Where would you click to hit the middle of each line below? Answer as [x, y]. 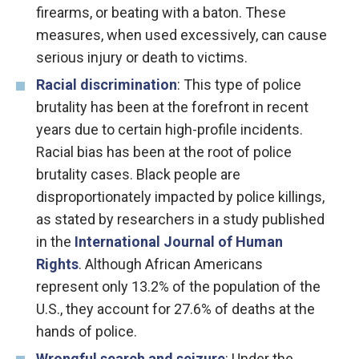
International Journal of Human [179, 242]
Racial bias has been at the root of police [164, 152]
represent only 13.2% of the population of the [178, 287]
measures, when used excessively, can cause [182, 35]
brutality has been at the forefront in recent [172, 107]
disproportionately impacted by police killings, [180, 197]
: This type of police [239, 85]
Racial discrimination [107, 85]
